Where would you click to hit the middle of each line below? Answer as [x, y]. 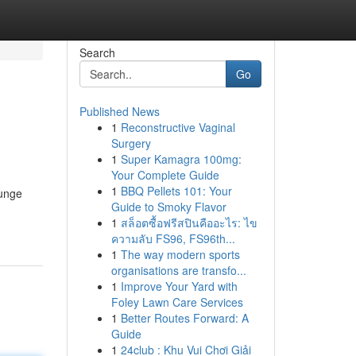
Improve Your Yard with [179, 286]
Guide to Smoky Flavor [168, 207]
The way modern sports [180, 254]
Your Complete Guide [165, 175]
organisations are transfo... [178, 270]
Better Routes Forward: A [184, 318]
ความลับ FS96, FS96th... [173, 238]
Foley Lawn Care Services [177, 302]
